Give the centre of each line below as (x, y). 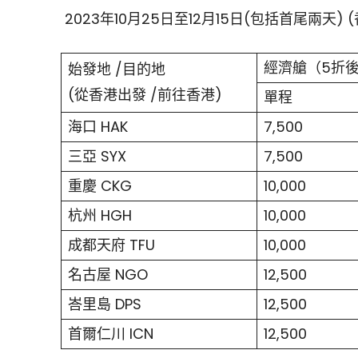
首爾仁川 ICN (111, 334)
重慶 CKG (100, 186)
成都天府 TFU (111, 245)
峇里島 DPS (105, 304)
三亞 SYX (97, 157)
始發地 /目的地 (117, 70)
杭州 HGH (100, 216)
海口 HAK (98, 127)
